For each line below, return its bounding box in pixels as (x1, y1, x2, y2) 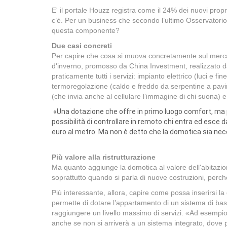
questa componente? (52, 26, 120, 34)
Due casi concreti (52, 42, 112, 50)
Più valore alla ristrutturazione (52, 153, 156, 161)
